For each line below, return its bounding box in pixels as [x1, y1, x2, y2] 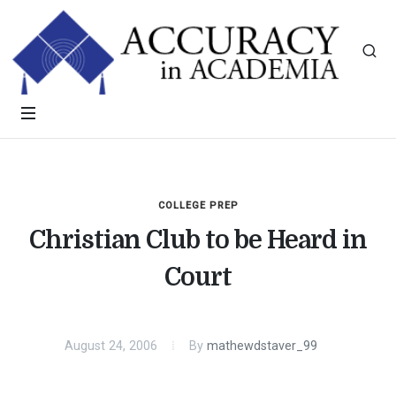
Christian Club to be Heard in [29, 226, 367, 255]
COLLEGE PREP [157, 200, 239, 211]
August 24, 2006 [65, 339, 157, 354]
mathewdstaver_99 [207, 339, 317, 354]
